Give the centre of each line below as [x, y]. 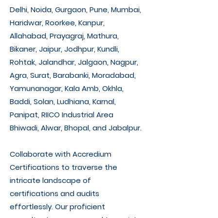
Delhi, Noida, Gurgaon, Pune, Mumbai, [75, 9]
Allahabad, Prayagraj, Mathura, [64, 36]
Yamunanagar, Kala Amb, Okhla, [67, 88]
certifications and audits [54, 193]
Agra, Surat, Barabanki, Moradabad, [73, 75]
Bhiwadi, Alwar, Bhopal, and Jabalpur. [76, 128]
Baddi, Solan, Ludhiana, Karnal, [63, 101]
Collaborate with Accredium [61, 154]
